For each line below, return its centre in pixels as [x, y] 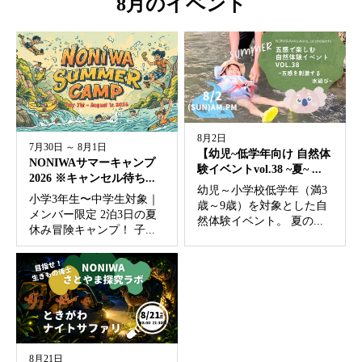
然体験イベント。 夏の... [261, 221]
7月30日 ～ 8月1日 [68, 147]
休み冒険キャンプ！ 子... [92, 229]
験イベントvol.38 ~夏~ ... [260, 169]
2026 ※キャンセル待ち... [92, 178]
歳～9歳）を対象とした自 [263, 205]
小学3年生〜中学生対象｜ [94, 199]
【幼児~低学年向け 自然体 [264, 154]
